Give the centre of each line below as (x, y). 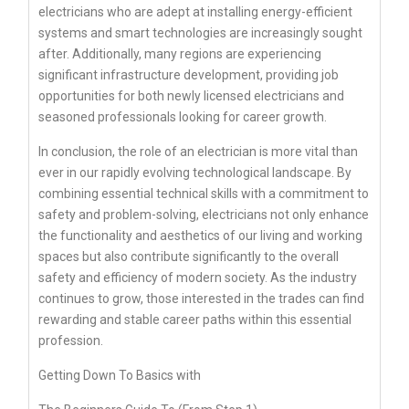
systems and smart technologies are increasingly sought (200, 33)
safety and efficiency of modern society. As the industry (198, 278)
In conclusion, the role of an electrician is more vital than (198, 152)
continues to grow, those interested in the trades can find (201, 299)
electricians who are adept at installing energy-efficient (195, 12)
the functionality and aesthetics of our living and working (200, 236)
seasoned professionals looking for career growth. (183, 117)
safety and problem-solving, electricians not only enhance (204, 215)
